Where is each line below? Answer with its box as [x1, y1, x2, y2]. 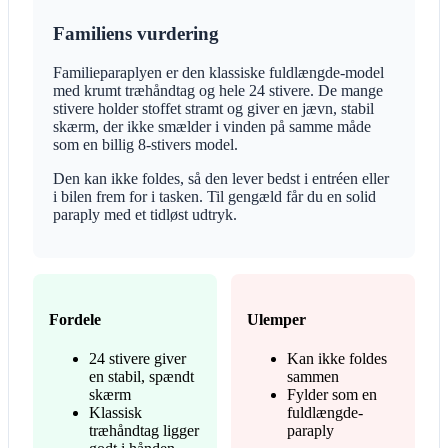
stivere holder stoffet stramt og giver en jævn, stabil [53, 99, 374, 117]
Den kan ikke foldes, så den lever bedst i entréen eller [53, 169, 389, 187]
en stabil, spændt [89, 368, 194, 386]
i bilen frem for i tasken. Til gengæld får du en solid [53, 187, 376, 205]
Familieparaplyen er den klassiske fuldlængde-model [53, 63, 384, 81]
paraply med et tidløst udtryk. [53, 205, 237, 223]
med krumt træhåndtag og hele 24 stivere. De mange [53, 81, 383, 99]
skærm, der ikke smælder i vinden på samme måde [53, 117, 371, 135]
